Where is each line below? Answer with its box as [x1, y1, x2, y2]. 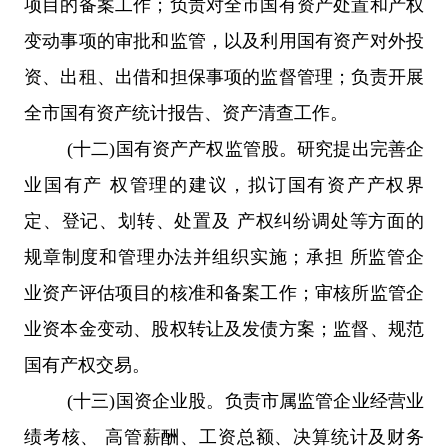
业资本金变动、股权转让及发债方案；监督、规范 [24, 318, 424, 339]
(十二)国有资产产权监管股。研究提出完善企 [67, 138, 424, 159]
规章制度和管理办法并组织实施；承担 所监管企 [24, 246, 424, 267]
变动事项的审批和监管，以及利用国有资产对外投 [24, 30, 424, 51]
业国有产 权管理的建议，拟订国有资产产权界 [24, 174, 424, 195]
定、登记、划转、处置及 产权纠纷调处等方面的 [24, 210, 424, 231]
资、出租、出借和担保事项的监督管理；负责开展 [24, 66, 424, 87]
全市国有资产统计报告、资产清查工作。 [24, 102, 348, 123]
